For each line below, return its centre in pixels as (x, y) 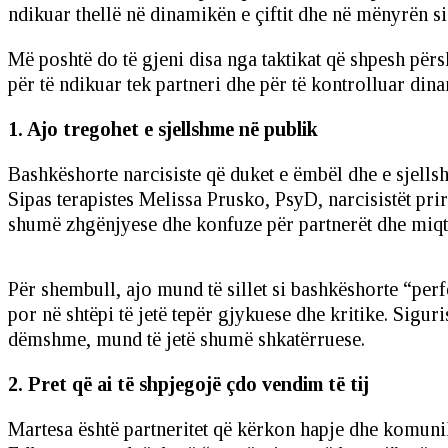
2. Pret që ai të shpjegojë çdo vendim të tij (188, 384)
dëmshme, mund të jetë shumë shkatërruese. (186, 339)
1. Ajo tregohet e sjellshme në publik (163, 129)
